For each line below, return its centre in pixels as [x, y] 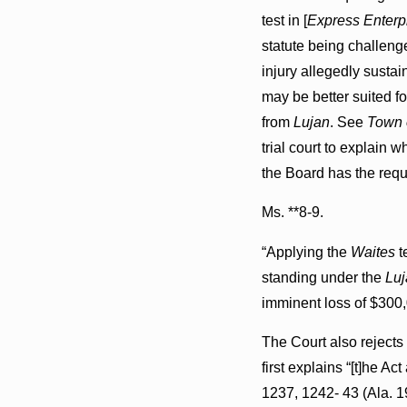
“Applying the [306, 252]
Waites [372, 252]
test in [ [284, 20]
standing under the [323, 277]
